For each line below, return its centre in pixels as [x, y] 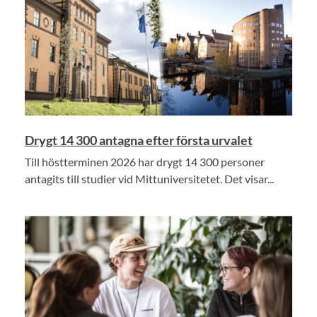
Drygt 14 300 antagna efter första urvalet [138, 140]
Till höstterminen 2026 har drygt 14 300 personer [144, 162]
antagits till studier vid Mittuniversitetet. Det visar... [149, 179]
